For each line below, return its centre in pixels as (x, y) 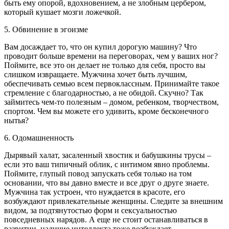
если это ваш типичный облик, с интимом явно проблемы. (107, 164)
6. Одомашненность (39, 138)
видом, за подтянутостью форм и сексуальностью (90, 210)
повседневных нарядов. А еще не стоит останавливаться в (106, 219)
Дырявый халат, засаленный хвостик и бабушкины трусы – (108, 155)
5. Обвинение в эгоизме (46, 29)
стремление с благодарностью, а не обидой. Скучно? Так (104, 93)
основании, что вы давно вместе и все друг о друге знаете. (107, 182)
